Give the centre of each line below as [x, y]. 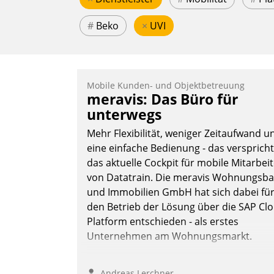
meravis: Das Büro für [162, 99]
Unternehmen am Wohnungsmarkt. [169, 236]
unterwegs [124, 115]
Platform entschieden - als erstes [163, 222]
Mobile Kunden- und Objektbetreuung [166, 86]
